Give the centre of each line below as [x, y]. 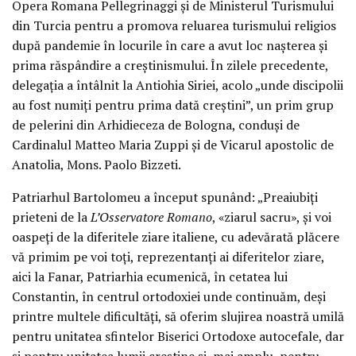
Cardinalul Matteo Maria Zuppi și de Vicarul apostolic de [173, 145]
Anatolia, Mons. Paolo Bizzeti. [97, 164]
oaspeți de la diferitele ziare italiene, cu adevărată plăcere [176, 236]
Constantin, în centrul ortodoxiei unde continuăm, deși [169, 296]
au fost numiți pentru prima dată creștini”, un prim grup [173, 105]
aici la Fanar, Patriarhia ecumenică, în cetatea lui [150, 276]
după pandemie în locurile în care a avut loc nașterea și [170, 45]
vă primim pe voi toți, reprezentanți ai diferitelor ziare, [168, 256]
